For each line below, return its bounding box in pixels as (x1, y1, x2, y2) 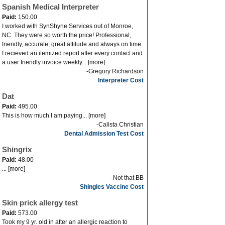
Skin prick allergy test (2, 198, 78, 207)
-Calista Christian (96, 121, 144, 128)
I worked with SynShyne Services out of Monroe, (2, 23, 133, 30)
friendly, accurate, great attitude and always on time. (2, 41, 143, 48)
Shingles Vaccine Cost (80, 183, 144, 190)
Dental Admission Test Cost (64, 130, 144, 137)
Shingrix (2, 145, 32, 154)
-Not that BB (111, 174, 144, 181)
